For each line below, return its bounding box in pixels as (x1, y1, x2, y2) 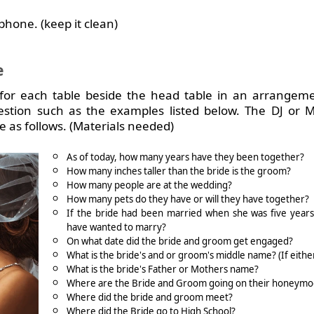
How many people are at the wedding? (67, 179, 232, 191)
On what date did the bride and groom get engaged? (67, 235, 293, 247)
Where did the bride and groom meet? (67, 291, 233, 303)
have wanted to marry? (67, 221, 166, 233)
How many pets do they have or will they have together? (67, 193, 309, 205)
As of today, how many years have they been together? (67, 151, 304, 163)
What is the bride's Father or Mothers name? (67, 263, 259, 275)
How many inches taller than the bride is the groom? (67, 165, 291, 177)
